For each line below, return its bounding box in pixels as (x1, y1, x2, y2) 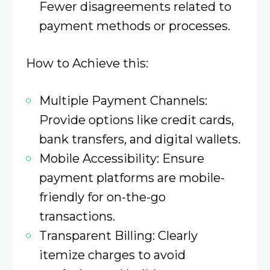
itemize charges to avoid (39, 247, 186, 263)
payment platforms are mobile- (39, 170, 225, 186)
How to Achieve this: (25, 55, 148, 71)
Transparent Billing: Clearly (39, 228, 198, 243)
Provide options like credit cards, (39, 112, 234, 128)
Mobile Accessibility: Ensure (39, 151, 204, 166)
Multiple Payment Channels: (39, 93, 207, 108)
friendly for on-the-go (39, 189, 166, 205)
